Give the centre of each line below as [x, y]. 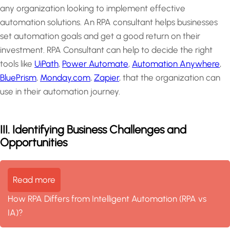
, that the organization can [170, 78]
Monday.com [65, 78]
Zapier [107, 78]
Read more [34, 180]
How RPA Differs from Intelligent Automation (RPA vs [107, 199]
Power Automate [95, 64]
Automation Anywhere [176, 64]
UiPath [46, 64]
